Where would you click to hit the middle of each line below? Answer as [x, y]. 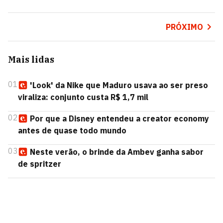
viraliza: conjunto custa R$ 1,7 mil [83, 97]
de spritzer [40, 164]
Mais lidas [31, 59]
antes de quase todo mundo [72, 130]
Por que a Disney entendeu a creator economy [119, 118]
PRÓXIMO [184, 27]
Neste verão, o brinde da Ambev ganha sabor [117, 152]
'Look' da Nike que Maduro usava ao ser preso [119, 85]
